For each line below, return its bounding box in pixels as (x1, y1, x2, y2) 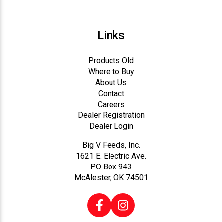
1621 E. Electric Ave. (76, 151, 146, 161)
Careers (97, 100, 125, 110)
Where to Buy (88, 67, 134, 77)
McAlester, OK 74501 (74, 173, 148, 183)
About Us (95, 78, 127, 88)
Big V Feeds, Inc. (82, 140, 140, 150)
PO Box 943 (90, 162, 132, 172)
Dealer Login (89, 121, 133, 131)
